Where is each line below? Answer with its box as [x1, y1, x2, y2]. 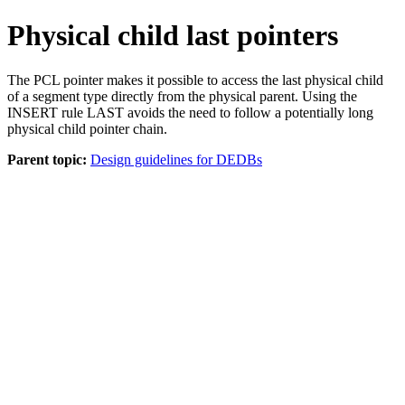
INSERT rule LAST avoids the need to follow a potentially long [7, 104, 373, 120]
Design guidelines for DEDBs [90, 151, 262, 167]
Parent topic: [7, 151, 87, 167]
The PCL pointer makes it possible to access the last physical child [7, 71, 383, 88]
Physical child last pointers [7, 19, 338, 52]
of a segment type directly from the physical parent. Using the [7, 88, 357, 104]
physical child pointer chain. [7, 120, 167, 137]
